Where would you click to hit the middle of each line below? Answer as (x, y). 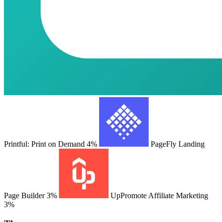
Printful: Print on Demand (44, 144)
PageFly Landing (178, 144)
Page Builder (24, 195)
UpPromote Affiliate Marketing (159, 195)
